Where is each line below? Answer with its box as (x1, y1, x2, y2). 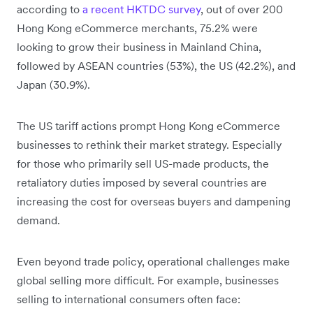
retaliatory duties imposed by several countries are (17, 175, 267, 190)
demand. (17, 213, 60, 228)
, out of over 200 (201, 2, 283, 17)
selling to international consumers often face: (17, 292, 243, 307)
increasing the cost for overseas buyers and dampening (17, 194, 291, 209)
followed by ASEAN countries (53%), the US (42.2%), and (17, 59, 296, 73)
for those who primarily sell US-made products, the (17, 156, 269, 171)
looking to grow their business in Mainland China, (17, 40, 261, 54)
